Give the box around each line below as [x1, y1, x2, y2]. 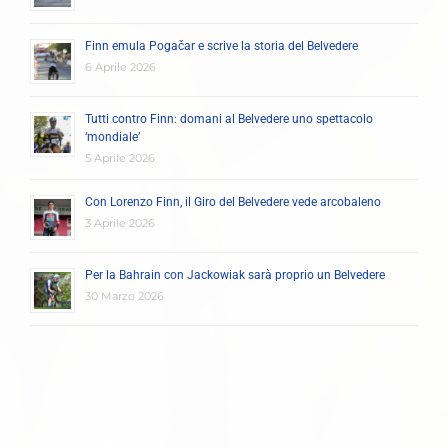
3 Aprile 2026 [85, 215, 155, 230]
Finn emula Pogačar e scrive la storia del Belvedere [85, 38, 358, 53]
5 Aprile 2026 [85, 150, 155, 165]
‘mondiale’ [85, 129, 140, 144]
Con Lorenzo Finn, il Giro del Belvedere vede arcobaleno [85, 194, 381, 209]
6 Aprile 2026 [85, 59, 156, 74]
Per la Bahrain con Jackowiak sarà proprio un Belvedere [85, 267, 385, 282]
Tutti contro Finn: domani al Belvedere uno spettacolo [85, 111, 373, 126]
